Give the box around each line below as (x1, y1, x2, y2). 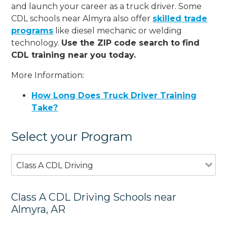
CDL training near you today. (11, 50, 136, 60)
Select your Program (11, 129, 133, 144)
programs (11, 25, 54, 35)
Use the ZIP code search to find (61, 37, 200, 48)
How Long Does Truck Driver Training (31, 90, 197, 100)
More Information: (11, 70, 85, 80)
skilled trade (153, 13, 208, 23)
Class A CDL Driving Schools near (11, 191, 177, 203)
